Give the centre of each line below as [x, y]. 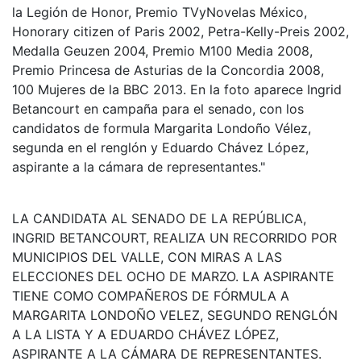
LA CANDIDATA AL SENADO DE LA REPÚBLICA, [159, 218]
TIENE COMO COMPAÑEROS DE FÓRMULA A [151, 295]
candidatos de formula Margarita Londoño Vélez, [162, 128]
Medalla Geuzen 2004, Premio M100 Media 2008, [162, 50]
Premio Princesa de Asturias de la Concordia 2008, [168, 70]
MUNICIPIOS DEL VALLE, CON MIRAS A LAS [147, 257]
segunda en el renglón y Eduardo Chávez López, [160, 147]
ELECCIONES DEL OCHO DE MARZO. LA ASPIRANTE [173, 276]
